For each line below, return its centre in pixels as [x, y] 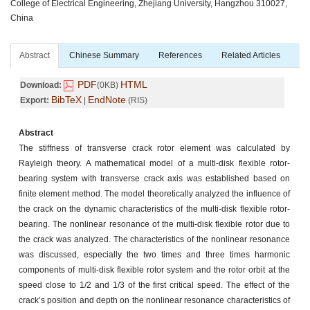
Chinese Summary [104, 55]
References [180, 55]
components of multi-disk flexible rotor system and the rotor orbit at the [154, 270]
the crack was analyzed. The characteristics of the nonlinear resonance [154, 239]
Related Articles [251, 55]
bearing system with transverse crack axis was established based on [154, 178]
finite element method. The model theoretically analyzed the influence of [154, 193]
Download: [41, 85]
